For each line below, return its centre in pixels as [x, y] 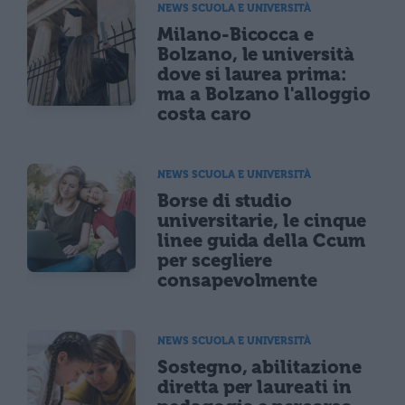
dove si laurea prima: [252, 74]
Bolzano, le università [256, 54]
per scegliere [215, 260]
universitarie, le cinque [262, 220]
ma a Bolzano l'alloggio [264, 94]
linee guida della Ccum [261, 240]
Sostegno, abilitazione [259, 367]
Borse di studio [225, 200]
